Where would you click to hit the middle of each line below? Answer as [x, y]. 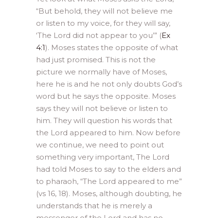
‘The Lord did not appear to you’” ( [99, 35]
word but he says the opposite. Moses [106, 96]
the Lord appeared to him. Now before [108, 132]
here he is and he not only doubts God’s [109, 84]
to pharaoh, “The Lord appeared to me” [109, 181]
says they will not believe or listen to [102, 108]
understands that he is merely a [94, 205]
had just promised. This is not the [96, 59]
